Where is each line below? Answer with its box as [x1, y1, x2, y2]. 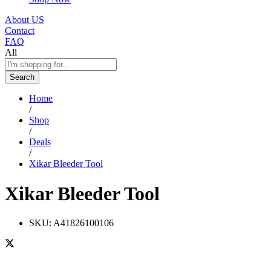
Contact [5, 25, 34, 36]
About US [5, 15, 44, 25]
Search [10, 73, 34, 82]
